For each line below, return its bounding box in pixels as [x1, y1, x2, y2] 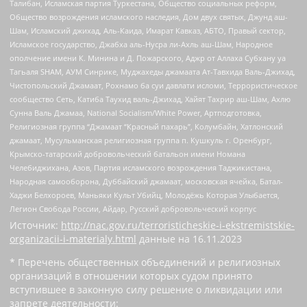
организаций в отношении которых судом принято [10, 269, 252, 283]
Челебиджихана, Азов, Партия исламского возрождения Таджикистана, [10, 162, 272, 173]
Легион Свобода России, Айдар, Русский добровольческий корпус [10, 204, 256, 214]
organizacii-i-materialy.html [10, 232, 136, 246]
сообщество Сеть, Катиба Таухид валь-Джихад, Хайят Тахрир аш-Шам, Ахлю [10, 94, 291, 105]
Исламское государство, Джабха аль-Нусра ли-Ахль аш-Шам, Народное [10, 39, 273, 50]
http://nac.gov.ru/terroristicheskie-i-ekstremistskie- [61, 219, 295, 232]
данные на [136, 232, 193, 246]
